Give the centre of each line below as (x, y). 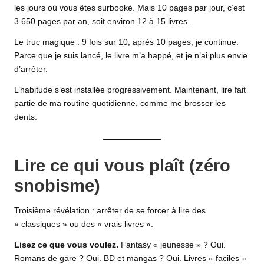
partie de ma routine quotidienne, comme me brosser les (120, 104)
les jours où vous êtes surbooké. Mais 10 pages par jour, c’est (129, 8)
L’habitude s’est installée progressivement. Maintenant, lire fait (130, 90)
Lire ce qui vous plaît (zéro (122, 165)
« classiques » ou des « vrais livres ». (84, 225)
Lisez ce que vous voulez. (66, 245)
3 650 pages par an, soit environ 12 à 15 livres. (102, 22)
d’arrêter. (31, 70)
